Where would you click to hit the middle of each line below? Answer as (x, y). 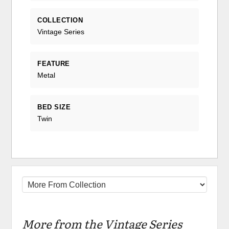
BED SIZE (54, 107)
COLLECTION (60, 20)
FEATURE (54, 63)
